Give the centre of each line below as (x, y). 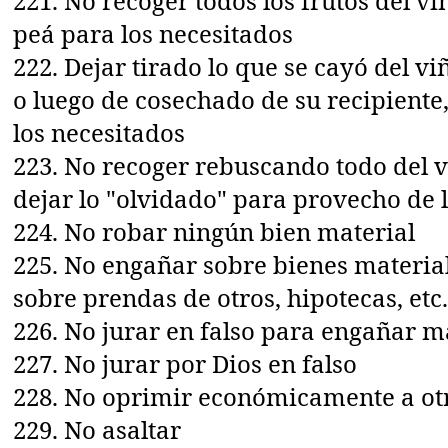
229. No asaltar (97, 429)
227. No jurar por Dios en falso (185, 363)
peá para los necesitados (153, 33)
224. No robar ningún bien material (214, 231)
